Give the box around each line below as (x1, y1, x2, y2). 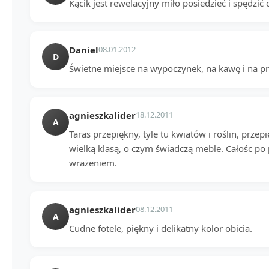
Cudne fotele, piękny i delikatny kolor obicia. (69, 222, 252, 234)
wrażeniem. (69, 156, 117, 169)
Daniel (69, 43, 98, 56)
